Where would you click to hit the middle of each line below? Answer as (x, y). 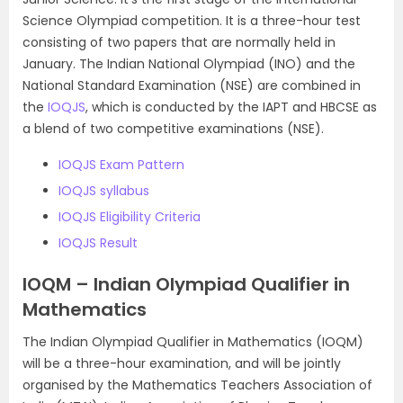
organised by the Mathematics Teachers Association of (197, 385)
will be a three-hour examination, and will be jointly (182, 363)
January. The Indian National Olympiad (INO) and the (189, 64)
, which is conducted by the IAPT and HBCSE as (231, 107)
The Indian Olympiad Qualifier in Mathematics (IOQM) (193, 342)
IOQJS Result (98, 243)
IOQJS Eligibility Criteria (130, 217)
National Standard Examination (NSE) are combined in (192, 85)
